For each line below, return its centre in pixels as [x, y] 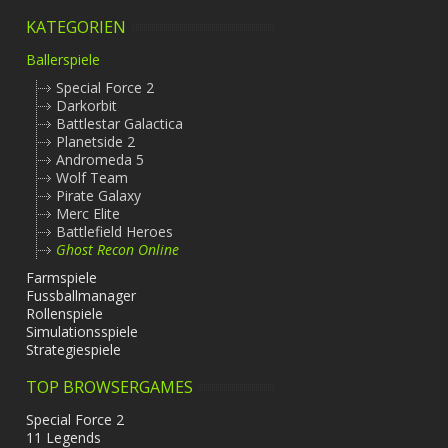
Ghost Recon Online [117, 249]
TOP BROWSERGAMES [109, 387]
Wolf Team [92, 177]
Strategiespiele [73, 349]
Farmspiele [61, 277]
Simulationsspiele [82, 331]
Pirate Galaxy [98, 195]
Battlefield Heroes [114, 231]
